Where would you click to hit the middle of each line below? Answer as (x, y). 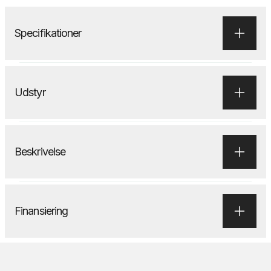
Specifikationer (48, 33)
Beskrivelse (40, 152)
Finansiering (41, 211)
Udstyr (30, 92)
